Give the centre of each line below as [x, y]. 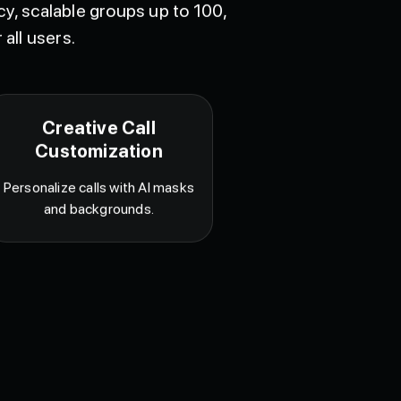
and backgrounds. [99, 229]
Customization [99, 171]
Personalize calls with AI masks [99, 208]
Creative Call [99, 148]
